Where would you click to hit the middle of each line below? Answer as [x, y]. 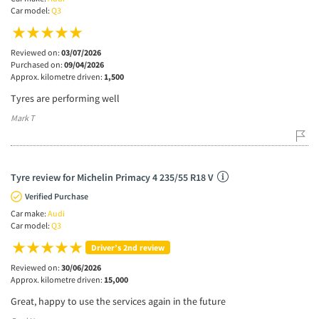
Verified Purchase [57, 196]
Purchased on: [37, 64]
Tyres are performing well [65, 98]
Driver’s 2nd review [128, 247]
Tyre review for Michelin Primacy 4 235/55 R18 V [112, 177]
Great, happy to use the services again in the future [118, 301]
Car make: [29, 213]
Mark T [22, 117]
